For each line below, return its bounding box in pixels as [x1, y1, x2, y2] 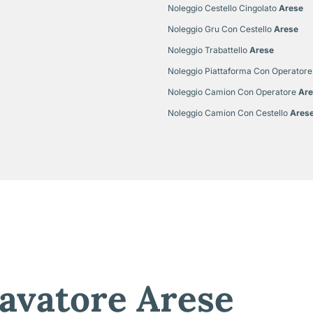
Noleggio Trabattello [168, 44, 247, 55]
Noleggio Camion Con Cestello [168, 107, 288, 118]
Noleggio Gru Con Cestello [168, 23, 272, 34]
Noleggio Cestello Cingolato [168, 2, 277, 13]
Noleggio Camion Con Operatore [168, 86, 296, 97]
